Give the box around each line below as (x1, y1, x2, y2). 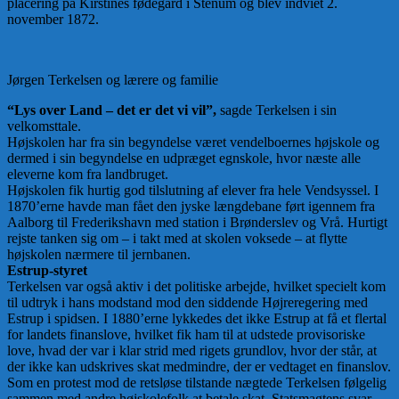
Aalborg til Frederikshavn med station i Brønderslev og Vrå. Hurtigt (7, 215, 387, 231)
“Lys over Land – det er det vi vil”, (7, 102, 216, 118)
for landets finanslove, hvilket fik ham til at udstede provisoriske (7, 327, 365, 343)
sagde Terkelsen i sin (216, 102, 337, 118)
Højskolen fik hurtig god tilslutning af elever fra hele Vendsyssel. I (7, 183, 379, 199)
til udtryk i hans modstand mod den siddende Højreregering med (7, 295, 368, 311)
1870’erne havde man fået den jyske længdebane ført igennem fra (7, 199, 375, 215)
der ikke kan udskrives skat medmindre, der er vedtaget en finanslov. (7, 359, 391, 375)
